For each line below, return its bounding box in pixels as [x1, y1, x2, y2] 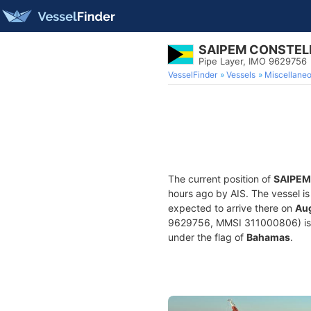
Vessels [226, 69, 255, 80]
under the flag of [168, 231, 246, 243]
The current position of [168, 173, 274, 185]
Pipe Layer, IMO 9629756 [199, 56, 307, 67]
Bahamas [246, 231, 290, 243]
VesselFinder [168, 69, 217, 80]
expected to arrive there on [168, 202, 295, 214]
